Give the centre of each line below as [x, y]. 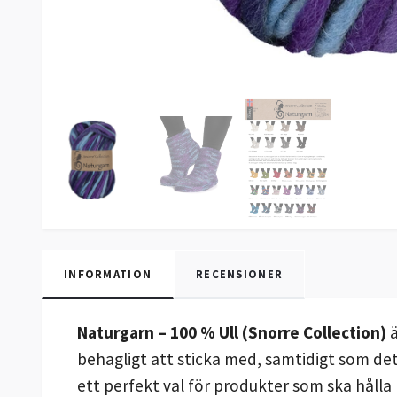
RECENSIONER [240, 273]
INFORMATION [108, 273]
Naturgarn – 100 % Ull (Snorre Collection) [232, 332]
